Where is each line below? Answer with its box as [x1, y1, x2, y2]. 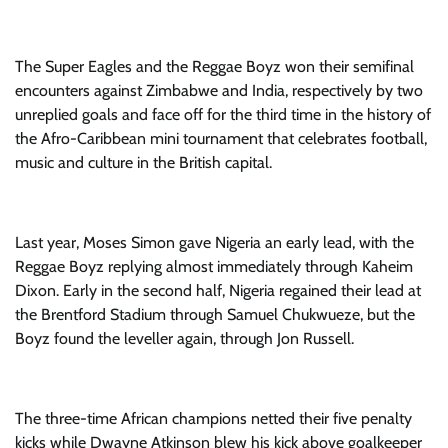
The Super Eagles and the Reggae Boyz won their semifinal [15, 57, 414, 76]
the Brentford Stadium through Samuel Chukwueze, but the [15, 305, 415, 324]
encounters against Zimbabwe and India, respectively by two [15, 81, 423, 100]
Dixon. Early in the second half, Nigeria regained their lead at [15, 281, 421, 300]
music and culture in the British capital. [15, 153, 272, 172]
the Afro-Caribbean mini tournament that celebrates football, [15, 129, 427, 148]
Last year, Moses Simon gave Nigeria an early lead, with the [15, 233, 414, 252]
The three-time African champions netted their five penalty [15, 409, 412, 428]
